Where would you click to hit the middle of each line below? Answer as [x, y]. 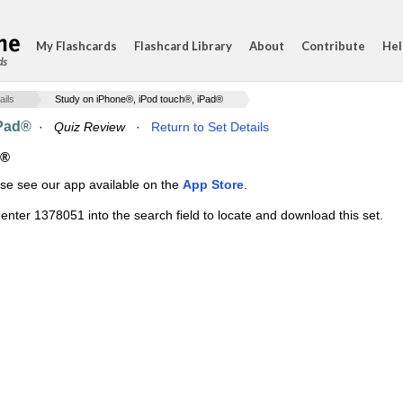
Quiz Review [90, 127]
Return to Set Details [210, 127]
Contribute [333, 46]
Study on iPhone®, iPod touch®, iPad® [139, 99]
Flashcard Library [183, 46]
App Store [213, 184]
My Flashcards [76, 46]
